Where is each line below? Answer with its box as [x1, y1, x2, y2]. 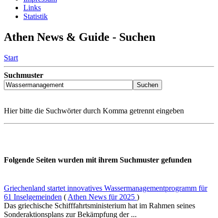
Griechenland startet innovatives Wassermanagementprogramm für [4, 183, 207, 192]
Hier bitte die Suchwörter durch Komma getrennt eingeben [4, 107, 184, 115]
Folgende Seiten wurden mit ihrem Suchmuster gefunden [4, 156, 192, 164]
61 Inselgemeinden [4, 192, 62, 201]
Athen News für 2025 [68, 192, 137, 201]
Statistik [23, 12, 48, 21]
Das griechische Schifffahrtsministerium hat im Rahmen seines [4, 201, 195, 210]
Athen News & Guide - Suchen [4, 31, 155, 44]
